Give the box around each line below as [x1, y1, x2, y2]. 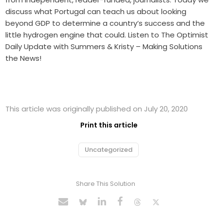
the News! [5, 53, 42, 64]
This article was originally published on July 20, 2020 [5, 104, 188, 114]
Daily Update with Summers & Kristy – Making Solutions [5, 41, 203, 52]
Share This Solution [75, 179, 135, 189]
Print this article [80, 120, 138, 130]
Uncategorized [85, 145, 132, 155]
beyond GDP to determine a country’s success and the [5, 18, 205, 29]
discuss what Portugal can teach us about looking [5, 6, 187, 17]
